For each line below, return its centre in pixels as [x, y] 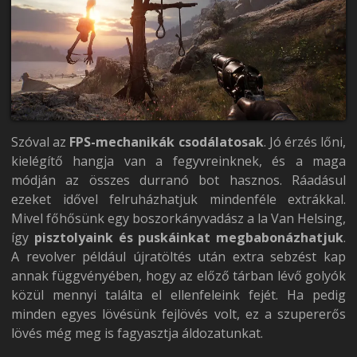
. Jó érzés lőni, [305, 142]
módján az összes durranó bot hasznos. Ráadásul [178, 180]
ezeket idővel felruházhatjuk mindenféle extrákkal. [178, 200]
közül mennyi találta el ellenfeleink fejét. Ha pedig [178, 295]
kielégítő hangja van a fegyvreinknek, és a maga [178, 161]
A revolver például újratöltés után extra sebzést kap [178, 257]
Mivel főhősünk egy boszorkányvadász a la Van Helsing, [178, 219]
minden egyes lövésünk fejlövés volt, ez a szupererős [178, 314]
